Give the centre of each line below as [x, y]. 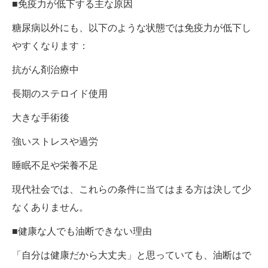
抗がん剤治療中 [45, 69]
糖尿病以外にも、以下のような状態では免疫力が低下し [132, 28]
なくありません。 [50, 207]
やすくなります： [50, 45]
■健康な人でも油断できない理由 [82, 231]
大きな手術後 [41, 117]
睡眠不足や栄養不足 [55, 165]
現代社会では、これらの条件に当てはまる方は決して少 [132, 189]
